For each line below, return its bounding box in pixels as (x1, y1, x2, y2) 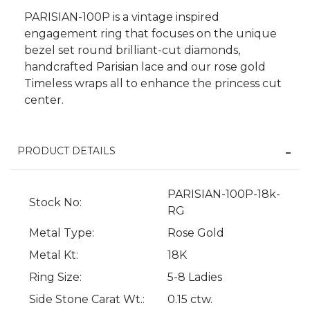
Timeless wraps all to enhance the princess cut (24, 77, 282, 91)
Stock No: (29, 196, 82, 210)
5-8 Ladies (167, 271, 222, 284)
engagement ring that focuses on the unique (24, 27, 277, 41)
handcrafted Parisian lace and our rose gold (24, 60, 266, 74)
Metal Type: (29, 226, 94, 240)
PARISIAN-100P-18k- (167, 188, 280, 201)
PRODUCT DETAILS (17, 145, 116, 158)
